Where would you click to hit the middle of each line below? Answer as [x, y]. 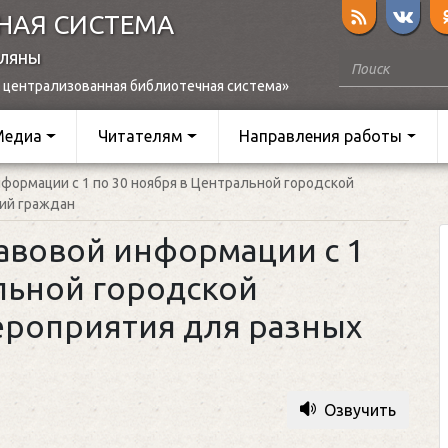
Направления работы [321, 136]
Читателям [141, 136]
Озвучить [360, 409]
